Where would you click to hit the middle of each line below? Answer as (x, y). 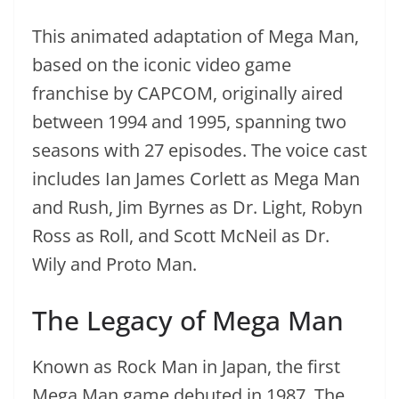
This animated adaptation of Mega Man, (195, 36)
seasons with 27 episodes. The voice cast (199, 150)
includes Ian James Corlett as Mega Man (196, 178)
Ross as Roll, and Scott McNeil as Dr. (181, 235)
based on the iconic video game (162, 64)
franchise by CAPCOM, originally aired (187, 93)
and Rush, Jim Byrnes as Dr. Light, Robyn (197, 207)
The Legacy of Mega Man (188, 320)
